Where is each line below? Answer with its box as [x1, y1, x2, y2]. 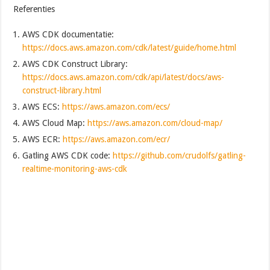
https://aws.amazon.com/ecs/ [62, 102, 171, 112]
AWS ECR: [22, 134, 63, 145]
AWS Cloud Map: [22, 118, 88, 128]
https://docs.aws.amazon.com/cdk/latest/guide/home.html [22, 43, 237, 53]
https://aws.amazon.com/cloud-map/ [87, 118, 223, 128]
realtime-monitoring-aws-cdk [22, 164, 128, 174]
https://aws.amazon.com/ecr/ [63, 134, 171, 145]
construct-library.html [22, 86, 102, 96]
